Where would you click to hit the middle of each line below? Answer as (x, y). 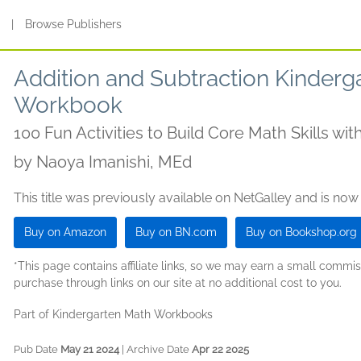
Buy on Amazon (65, 232)
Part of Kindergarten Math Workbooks (113, 314)
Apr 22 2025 (220, 349)
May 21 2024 (90, 349)
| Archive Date (156, 349)
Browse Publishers (74, 24)
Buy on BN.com (176, 232)
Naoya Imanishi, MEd (114, 162)
